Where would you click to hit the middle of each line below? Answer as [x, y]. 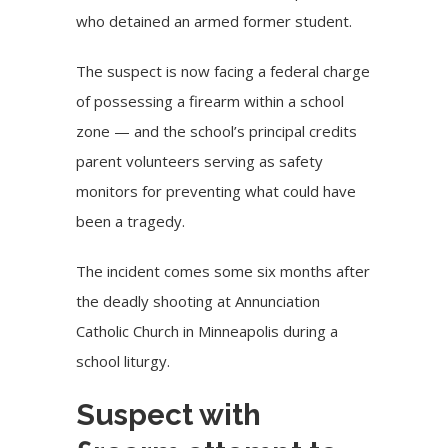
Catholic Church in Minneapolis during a [207, 331]
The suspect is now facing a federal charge [223, 71]
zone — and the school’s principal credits [217, 131]
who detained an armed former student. [214, 21]
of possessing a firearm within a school [210, 101]
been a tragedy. [131, 221]
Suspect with [169, 415]
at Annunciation [267, 301]
